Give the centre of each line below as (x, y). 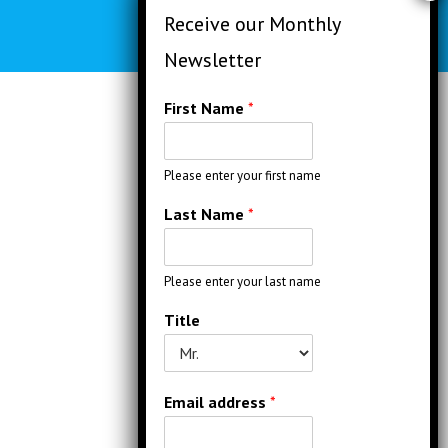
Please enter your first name (242, 175)
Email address (217, 402)
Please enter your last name (242, 281)
